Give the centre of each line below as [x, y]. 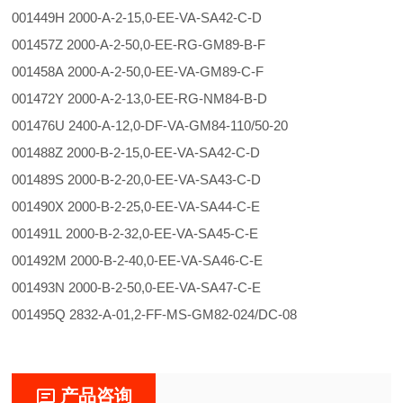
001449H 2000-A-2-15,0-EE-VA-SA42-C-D [152, 18]
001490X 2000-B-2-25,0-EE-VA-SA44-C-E [151, 206]
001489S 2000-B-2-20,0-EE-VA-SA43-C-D [151, 179]
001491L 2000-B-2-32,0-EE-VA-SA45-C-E [150, 233]
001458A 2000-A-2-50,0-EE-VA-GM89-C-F [152, 72]
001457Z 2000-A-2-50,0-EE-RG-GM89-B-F [153, 45]
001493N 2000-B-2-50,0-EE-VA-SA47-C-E [151, 287]
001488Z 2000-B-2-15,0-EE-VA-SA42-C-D [151, 152]
